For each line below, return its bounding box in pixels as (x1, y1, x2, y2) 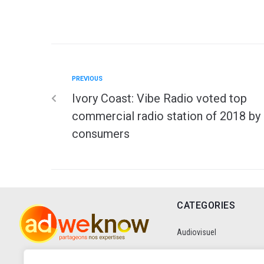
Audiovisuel (177, 227, 216, 237)
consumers (72, 126, 130, 141)
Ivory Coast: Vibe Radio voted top (72, 91, 247, 105)
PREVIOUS (72, 74, 103, 82)
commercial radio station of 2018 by (72, 108, 260, 123)
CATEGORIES (177, 199, 235, 211)
